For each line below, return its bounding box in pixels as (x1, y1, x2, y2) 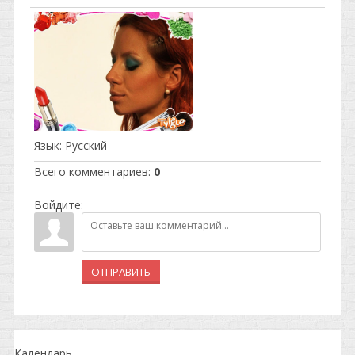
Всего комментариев (34, 164, 148, 179)
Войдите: (34, 197, 83, 212)
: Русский (59, 138, 107, 153)
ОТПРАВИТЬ (91, 265, 151, 279)
